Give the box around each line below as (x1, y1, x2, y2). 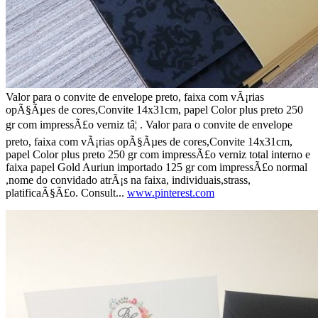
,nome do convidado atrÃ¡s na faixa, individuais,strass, (6, 173, 251, 186)
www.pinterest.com (127, 186, 214, 199)
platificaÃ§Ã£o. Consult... (6, 186, 127, 199)
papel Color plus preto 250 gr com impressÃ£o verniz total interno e (6, 148, 310, 160)
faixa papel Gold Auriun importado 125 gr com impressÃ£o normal (6, 160, 307, 173)
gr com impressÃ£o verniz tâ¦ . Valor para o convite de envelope (6, 118, 292, 131)
